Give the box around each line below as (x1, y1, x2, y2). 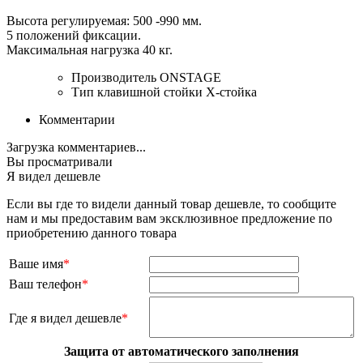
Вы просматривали (6, 154, 113, 169)
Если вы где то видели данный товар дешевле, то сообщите (6, 196, 336, 211)
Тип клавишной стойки (71, 84, 203, 99)
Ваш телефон (9, 276, 82, 291)
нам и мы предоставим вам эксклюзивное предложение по (6, 211, 332, 225)
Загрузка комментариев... (6, 139, 146, 154)
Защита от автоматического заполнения (64, 344, 299, 358)
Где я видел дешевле (9, 310, 122, 325)
